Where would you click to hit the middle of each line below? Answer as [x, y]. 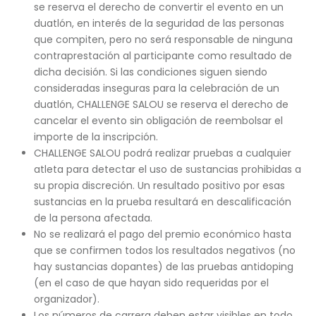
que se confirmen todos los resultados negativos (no [164, 250]
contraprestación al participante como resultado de [163, 56]
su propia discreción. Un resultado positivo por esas [159, 186]
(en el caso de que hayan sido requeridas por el [151, 283]
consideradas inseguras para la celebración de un [156, 88]
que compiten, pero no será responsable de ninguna [163, 39]
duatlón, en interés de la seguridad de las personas [159, 23]
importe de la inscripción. [96, 137]
